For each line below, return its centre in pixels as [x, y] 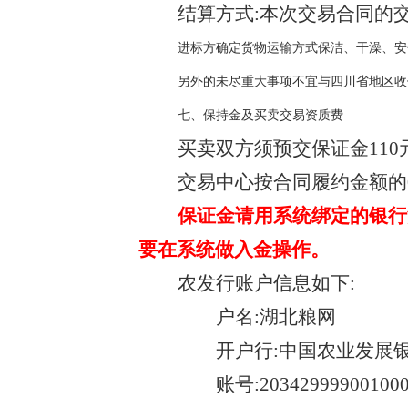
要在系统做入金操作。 [234, 250]
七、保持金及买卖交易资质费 [260, 115]
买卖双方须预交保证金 [273, 148]
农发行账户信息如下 [263, 283]
